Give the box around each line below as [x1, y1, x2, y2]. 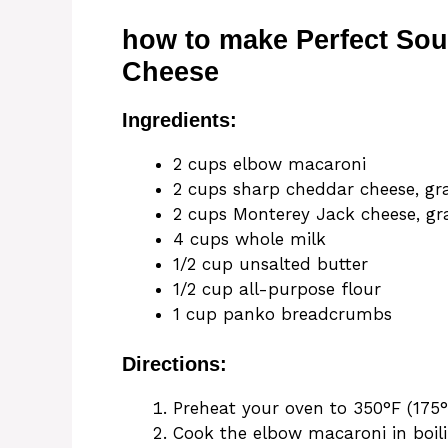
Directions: [122, 353, 227, 376]
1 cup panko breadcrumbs [173, 303, 392, 324]
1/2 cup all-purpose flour [173, 278, 381, 299]
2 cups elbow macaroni [173, 153, 366, 174]
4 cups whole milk [173, 228, 326, 249]
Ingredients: [122, 108, 237, 131]
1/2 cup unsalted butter [173, 253, 368, 274]
